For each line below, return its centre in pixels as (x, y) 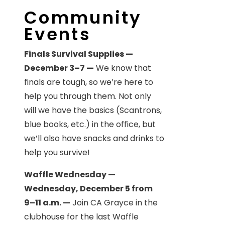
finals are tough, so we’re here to (89, 82)
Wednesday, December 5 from (88, 188)
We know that (123, 68)
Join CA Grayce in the (114, 202)
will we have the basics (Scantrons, (93, 110)
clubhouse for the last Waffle (81, 216)
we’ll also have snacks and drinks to (94, 138)
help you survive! (57, 152)
